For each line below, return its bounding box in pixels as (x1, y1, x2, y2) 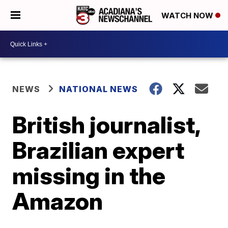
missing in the (12, 161, 166, 190)
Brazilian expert (12, 136, 185, 164)
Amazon (12, 187, 103, 215)
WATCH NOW (161, 11, 215, 21)
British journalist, (12, 110, 201, 139)
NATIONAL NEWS (59, 84, 138, 94)
